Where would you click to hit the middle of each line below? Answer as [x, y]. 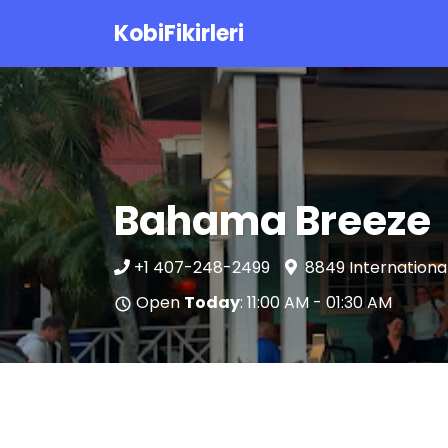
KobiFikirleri [179, 33]
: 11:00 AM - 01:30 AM [316, 302]
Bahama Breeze [272, 221]
